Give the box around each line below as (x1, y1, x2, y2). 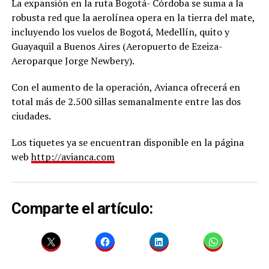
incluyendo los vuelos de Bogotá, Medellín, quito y (11, 25, 229, 39)
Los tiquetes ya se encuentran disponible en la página (11, 136, 244, 150)
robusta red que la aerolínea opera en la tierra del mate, (11, 11, 255, 25)
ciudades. (11, 109, 51, 123)
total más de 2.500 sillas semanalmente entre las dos (11, 95, 241, 109)
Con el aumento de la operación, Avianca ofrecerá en (11, 80, 240, 94)
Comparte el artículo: (11, 199, 153, 217)
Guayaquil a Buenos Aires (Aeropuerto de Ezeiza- (11, 40, 222, 53)
